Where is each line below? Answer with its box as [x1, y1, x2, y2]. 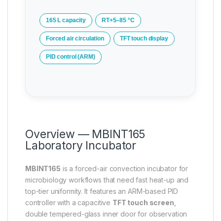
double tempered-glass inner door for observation [25, 210, 187, 219]
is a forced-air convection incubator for [60, 164, 188, 173]
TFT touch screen [112, 198, 174, 207]
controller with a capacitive [25, 198, 112, 207]
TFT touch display [119, 35, 168, 42]
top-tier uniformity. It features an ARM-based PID [25, 187, 179, 196]
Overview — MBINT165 [25, 127, 146, 142]
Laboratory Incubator [25, 139, 137, 153]
